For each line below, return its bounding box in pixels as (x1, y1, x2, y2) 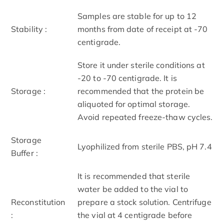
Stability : (11, 23, 47, 34)
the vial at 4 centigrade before (77, 209, 192, 220)
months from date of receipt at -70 (77, 23, 208, 34)
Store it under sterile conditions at (77, 59, 205, 70)
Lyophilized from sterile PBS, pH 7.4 (77, 141, 212, 151)
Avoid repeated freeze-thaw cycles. (77, 111, 213, 122)
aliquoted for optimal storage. (77, 98, 190, 109)
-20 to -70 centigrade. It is (77, 72, 177, 83)
